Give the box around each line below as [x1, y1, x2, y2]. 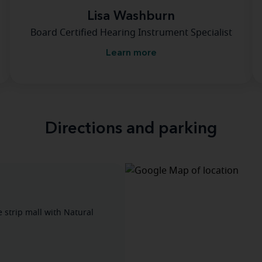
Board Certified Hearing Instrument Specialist [30, 28, 232, 37]
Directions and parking [45, 121, 217, 137]
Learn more [105, 49, 157, 58]
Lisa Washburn [87, 10, 175, 23]
